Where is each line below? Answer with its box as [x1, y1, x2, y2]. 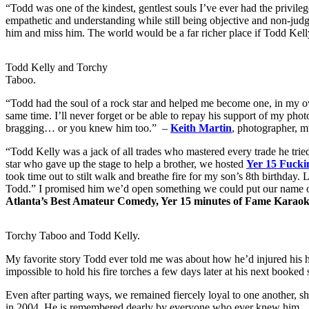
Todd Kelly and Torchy [6, 61, 108, 74]
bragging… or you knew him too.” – [6, 122, 170, 134]
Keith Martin [170, 122, 232, 134]
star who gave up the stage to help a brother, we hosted [6, 158, 246, 170]
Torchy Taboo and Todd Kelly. [6, 230, 140, 242]
